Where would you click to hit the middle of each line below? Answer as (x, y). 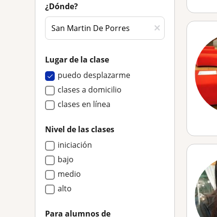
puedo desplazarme (94, 75)
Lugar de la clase (77, 60)
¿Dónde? (62, 6)
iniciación (75, 145)
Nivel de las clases (80, 129)
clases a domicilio (90, 90)
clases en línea (84, 104)
